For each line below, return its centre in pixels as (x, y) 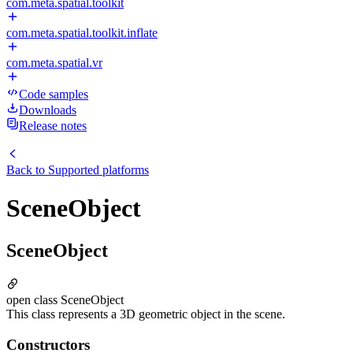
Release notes (53, 126)
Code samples (54, 94)
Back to (27, 170)
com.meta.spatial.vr (54, 63)
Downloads (48, 110)
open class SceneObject (65, 299)
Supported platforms (98, 170)
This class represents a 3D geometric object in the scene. (146, 314)
